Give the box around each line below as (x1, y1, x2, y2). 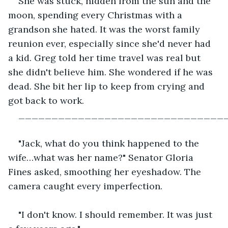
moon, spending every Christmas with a (8, 9, 185, 21)
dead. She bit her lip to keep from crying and (8, 80, 207, 92)
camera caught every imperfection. (8, 180, 162, 192)
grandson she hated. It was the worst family (8, 23, 203, 35)
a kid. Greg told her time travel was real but (8, 51, 203, 64)
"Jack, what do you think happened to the (18, 137, 202, 149)
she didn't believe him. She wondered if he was (8, 66, 215, 78)
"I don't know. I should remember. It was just (18, 208, 215, 220)
